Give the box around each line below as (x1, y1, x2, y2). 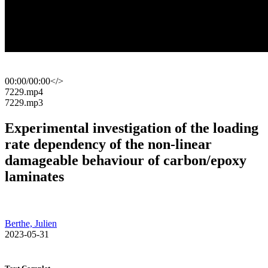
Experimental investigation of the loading (5, 120, 258, 136)
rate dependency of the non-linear (5, 136, 212, 152)
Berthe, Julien (5, 218, 57, 229)
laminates (5, 168, 64, 184)
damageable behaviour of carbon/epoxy (5, 152, 246, 168)
